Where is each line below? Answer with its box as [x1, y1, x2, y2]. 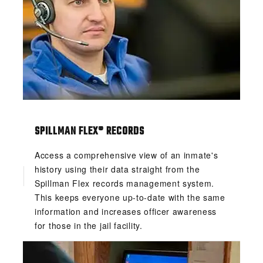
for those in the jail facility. [35, 220, 143, 232]
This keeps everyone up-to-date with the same [35, 191, 225, 204]
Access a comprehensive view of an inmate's [35, 149, 218, 161]
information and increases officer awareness [35, 205, 217, 218]
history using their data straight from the [35, 163, 200, 176]
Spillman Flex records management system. [35, 177, 214, 190]
